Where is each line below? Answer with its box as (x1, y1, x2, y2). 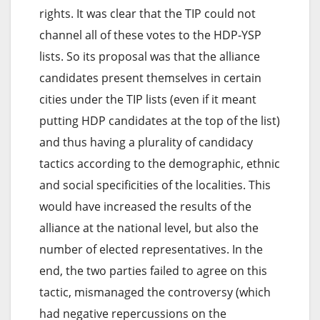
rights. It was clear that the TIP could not (39, 5, 256, 21)
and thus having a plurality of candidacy (39, 134, 253, 150)
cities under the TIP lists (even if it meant (39, 91, 256, 107)
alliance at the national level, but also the (39, 219, 259, 236)
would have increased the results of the (39, 198, 251, 214)
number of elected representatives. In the (39, 241, 263, 257)
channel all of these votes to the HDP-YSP (39, 26, 261, 43)
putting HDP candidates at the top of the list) (39, 112, 280, 129)
